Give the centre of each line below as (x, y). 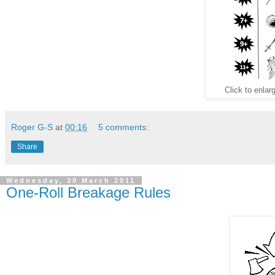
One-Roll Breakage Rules (88, 193)
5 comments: (124, 127)
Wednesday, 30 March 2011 (71, 181)
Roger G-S (32, 127)
